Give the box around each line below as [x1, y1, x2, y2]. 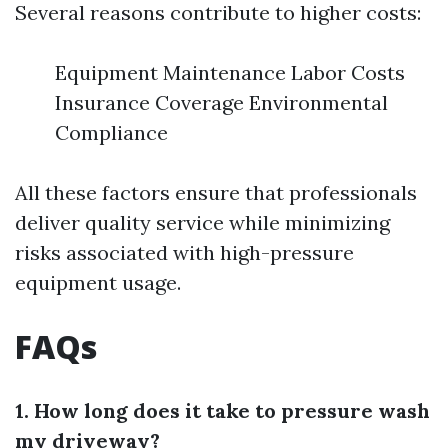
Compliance [55, 120, 168, 145]
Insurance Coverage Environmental [55, 90, 388, 115]
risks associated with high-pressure [15, 240, 354, 265]
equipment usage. [15, 270, 181, 295]
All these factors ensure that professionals [15, 180, 417, 205]
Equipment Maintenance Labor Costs [55, 60, 405, 85]
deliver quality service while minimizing [15, 210, 390, 235]
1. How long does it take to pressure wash [15, 398, 430, 423]
